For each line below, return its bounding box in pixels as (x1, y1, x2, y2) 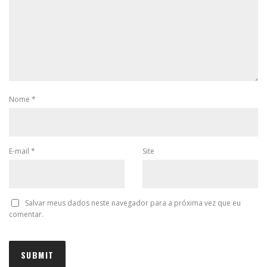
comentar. (9, 209, 44, 219)
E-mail (9, 145, 31, 156)
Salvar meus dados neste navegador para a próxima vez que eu (25, 197, 241, 208)
